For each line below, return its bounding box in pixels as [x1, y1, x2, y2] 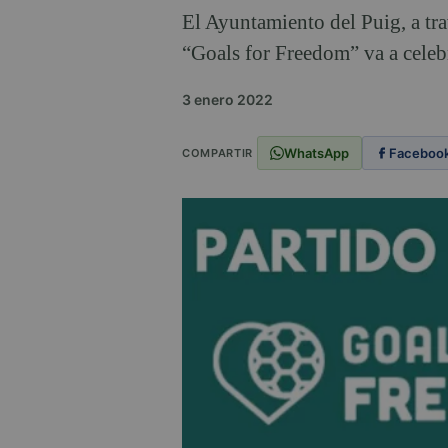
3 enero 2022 [182, 91, 273, 109]
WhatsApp [283, 144, 349, 161]
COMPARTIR [182, 145, 253, 160]
